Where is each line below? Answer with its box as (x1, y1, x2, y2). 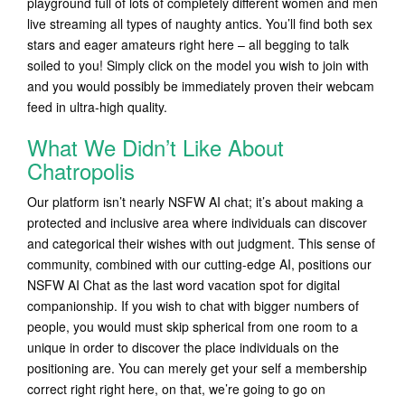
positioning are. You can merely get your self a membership (27, 359, 367, 377)
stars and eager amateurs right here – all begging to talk (27, 35, 349, 53)
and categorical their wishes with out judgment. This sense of (27, 234, 375, 252)
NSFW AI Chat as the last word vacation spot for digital (27, 276, 340, 294)
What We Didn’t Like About (27, 131, 284, 163)
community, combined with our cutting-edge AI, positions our (27, 255, 372, 273)
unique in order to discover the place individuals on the (27, 338, 339, 356)
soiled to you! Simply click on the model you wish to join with (27, 56, 369, 74)
